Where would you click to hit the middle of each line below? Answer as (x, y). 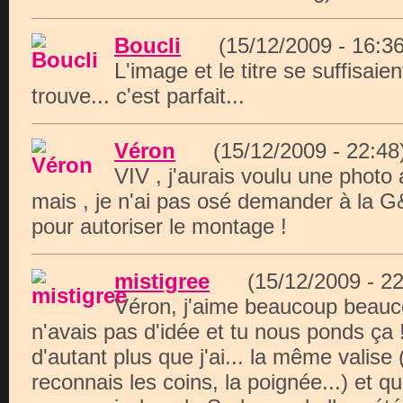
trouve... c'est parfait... (138, 96)
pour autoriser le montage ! (159, 226)
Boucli (148, 45)
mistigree (162, 281)
